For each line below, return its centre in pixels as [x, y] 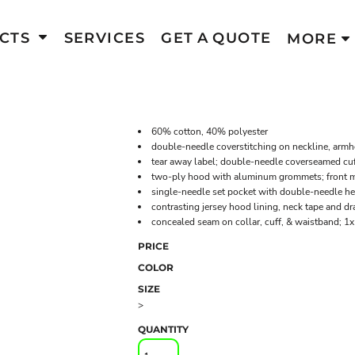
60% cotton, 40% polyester [210, 132]
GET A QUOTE [216, 38]
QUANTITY [163, 329]
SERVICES [105, 38]
